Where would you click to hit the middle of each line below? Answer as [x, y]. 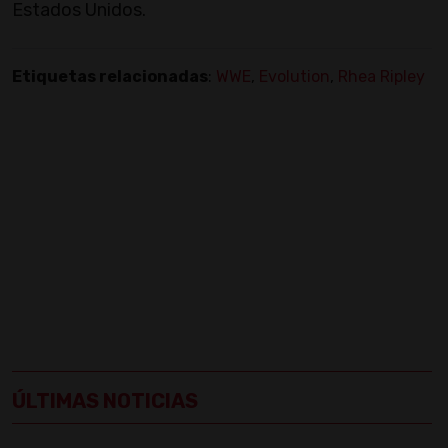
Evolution [294, 77]
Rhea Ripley [381, 77]
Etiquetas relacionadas [110, 77]
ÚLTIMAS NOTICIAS [105, 401]
